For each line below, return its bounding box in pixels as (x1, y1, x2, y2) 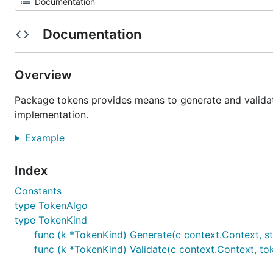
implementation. (15, 108, 88, 121)
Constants (15, 185, 62, 197)
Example (24, 132, 68, 144)
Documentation (39, 26, 144, 42)
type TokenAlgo (15, 199, 88, 211)
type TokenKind (15, 214, 87, 226)
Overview (15, 68, 75, 82)
